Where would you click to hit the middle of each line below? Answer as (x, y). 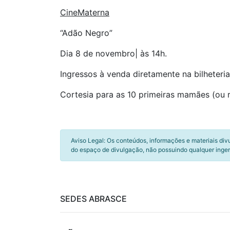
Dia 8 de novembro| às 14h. (113, 53)
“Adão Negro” (86, 33)
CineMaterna (85, 12)
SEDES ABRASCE (93, 199)
